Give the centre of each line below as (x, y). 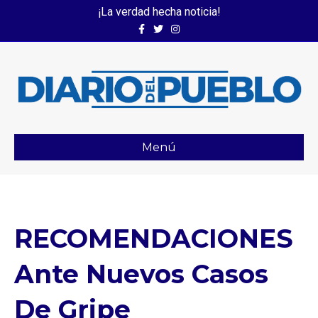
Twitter (163, 25)
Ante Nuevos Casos (141, 274)
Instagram (186, 25)
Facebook (151, 25)
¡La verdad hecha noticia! (159, 12)
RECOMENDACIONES (154, 238)
